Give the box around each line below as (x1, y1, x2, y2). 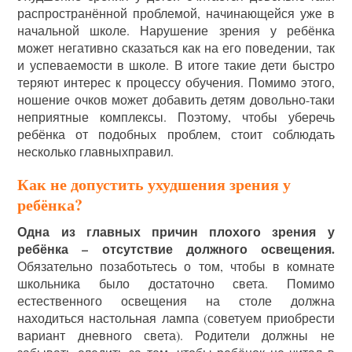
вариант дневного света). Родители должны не (17, 327, 335, 343)
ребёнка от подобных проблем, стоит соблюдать (17, 126, 335, 142)
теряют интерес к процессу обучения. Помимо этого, (17, 74, 335, 90)
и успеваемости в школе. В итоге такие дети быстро (17, 57, 335, 73)
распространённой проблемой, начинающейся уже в (17, 5, 335, 21)
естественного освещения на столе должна (17, 292, 335, 309)
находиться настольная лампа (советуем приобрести (17, 310, 335, 326)
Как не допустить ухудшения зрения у (17, 173, 291, 196)
